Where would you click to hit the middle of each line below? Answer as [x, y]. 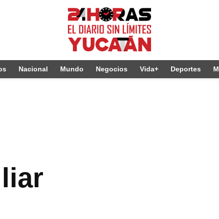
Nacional [33, 69]
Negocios [112, 69]
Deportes [186, 69]
